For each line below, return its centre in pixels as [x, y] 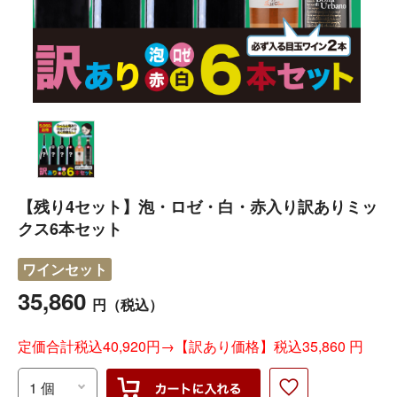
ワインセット [65, 269]
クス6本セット [70, 228]
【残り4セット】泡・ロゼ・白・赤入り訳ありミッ [198, 206]
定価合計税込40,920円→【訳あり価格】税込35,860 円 [191, 346]
